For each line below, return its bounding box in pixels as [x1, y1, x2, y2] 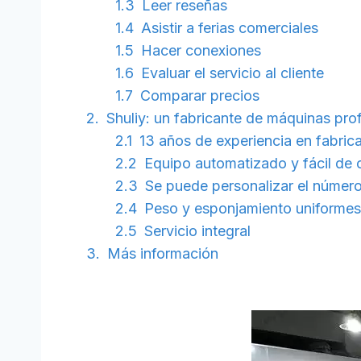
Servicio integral [143, 222, 251, 240]
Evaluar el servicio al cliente [140, 64, 324, 82]
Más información [106, 245, 218, 263]
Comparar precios [139, 87, 259, 105]
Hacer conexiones [140, 42, 261, 60]
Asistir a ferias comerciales [140, 19, 318, 37]
